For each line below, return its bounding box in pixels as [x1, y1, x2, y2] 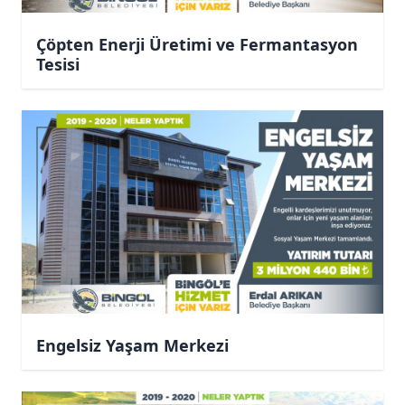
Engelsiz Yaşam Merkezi [36, 334, 229, 356]
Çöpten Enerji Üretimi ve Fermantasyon [36, 33, 358, 55]
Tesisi [36, 53, 80, 75]
